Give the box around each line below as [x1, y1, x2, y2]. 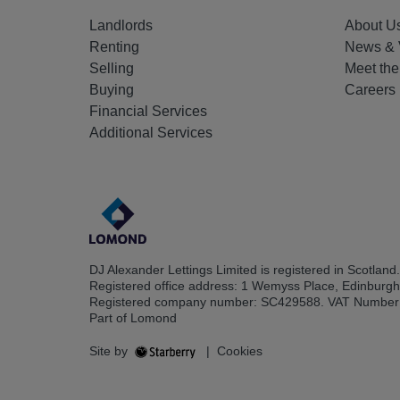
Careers [345, 82, 396, 98]
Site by [89, 343, 131, 358]
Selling [89, 61, 134, 77]
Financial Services [89, 104, 207, 120]
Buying [89, 82, 134, 98]
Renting [89, 39, 139, 55]
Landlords [89, 18, 153, 34]
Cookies [217, 343, 262, 358]
